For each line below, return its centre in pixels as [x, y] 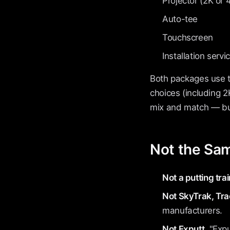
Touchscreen [188, 37]
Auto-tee [180, 19]
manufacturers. [192, 210]
